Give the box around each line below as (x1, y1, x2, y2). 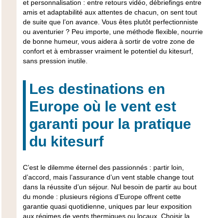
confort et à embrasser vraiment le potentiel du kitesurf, (22, 47, 193, 55)
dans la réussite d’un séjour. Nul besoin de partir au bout (22, 182, 197, 191)
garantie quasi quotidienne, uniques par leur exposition (22, 202, 192, 210)
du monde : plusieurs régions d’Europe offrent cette (22, 192, 181, 200)
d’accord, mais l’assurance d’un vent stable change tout (22, 173, 194, 181)
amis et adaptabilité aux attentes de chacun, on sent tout (22, 8, 197, 16)
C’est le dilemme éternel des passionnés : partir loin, (22, 163, 184, 171)
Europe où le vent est (29, 98, 176, 114)
